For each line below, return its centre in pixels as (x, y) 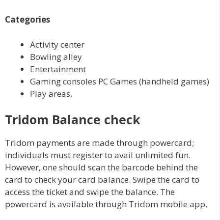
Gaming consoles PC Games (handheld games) (120, 81)
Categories (27, 19)
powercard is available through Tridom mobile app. (106, 204)
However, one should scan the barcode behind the (101, 167)
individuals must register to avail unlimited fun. (98, 155)
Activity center (57, 44)
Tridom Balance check (73, 119)
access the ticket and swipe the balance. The (90, 192)
